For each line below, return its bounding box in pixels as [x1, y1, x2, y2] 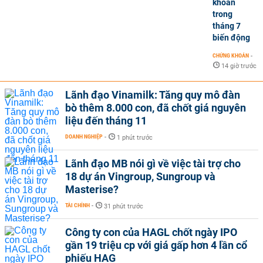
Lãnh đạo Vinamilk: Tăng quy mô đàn [65, 89, 240, 101]
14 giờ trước [221, 62, 257, 70]
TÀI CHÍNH [65, 202, 90, 208]
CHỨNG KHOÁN [213, 52, 249, 59]
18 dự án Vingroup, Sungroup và [65, 170, 215, 183]
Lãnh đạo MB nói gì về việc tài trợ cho [65, 157, 241, 170]
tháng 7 [213, 21, 241, 31]
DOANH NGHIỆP [65, 133, 103, 140]
